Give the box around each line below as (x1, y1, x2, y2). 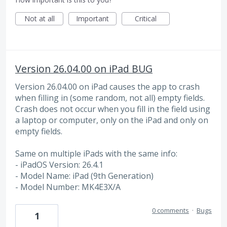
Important (76, 13, 109, 23)
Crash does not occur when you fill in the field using (15, 103, 210, 115)
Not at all (24, 13, 55, 23)
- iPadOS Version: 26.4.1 (15, 159, 103, 171)
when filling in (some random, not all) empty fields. (15, 92, 205, 103)
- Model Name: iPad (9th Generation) (15, 170, 154, 182)
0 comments (152, 205, 189, 215)
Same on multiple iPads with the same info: (15, 148, 177, 160)
